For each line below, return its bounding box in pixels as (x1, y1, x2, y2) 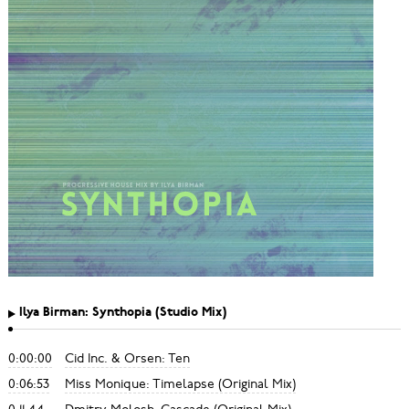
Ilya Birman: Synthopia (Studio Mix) (18, 305, 226, 320)
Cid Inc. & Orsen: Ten (64, 349, 190, 367)
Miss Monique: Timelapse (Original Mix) (64, 374, 296, 393)
